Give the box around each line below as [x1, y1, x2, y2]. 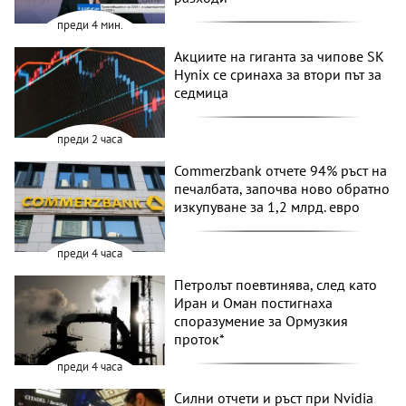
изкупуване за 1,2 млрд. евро [174, 197, 361, 216]
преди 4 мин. [56, 17, 123, 34]
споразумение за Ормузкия [174, 311, 349, 330]
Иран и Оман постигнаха [174, 293, 333, 312]
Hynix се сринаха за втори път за [174, 65, 382, 84]
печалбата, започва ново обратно [174, 179, 391, 198]
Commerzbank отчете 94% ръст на [174, 160, 388, 179]
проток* [174, 329, 226, 348]
